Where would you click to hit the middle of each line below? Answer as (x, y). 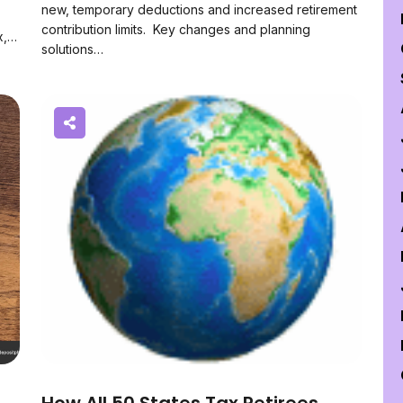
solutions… (72, 49)
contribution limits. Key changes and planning (176, 29)
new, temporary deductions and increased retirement (199, 9)
